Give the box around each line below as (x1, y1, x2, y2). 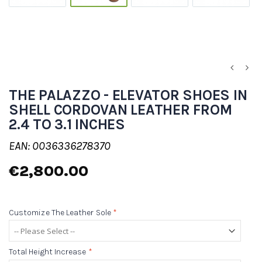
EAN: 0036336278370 (9, 139, 111, 153)
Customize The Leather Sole (9, 208, 111, 218)
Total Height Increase (9, 247, 87, 257)
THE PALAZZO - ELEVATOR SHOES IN (9, 86, 247, 104)
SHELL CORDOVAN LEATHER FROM (9, 101, 232, 118)
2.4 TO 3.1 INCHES (9, 115, 125, 133)
